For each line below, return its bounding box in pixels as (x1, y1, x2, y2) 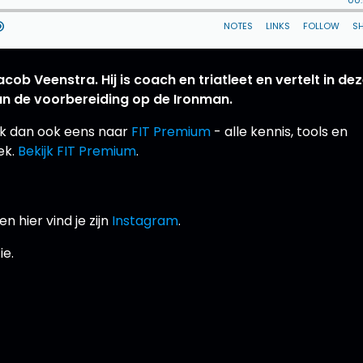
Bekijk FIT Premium (18, 141, 137, 160)
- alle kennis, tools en (211, 122, 348, 141)
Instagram (112, 211, 179, 230)
